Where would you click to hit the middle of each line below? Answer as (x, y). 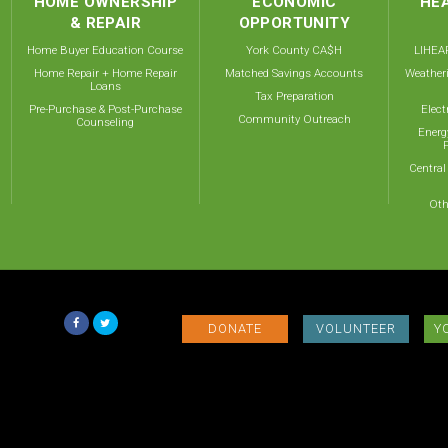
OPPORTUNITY (294, 23)
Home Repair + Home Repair (105, 73)
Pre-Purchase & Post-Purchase (105, 109)
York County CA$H (294, 50)
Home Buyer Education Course (105, 50)
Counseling (105, 122)
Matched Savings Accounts (294, 73)
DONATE (235, 328)
